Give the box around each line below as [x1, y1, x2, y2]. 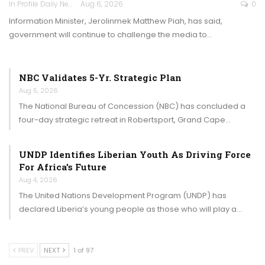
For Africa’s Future [19, 160, 106, 173]
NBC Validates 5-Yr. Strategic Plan [19, 71, 182, 83]
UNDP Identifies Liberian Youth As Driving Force [19, 148, 251, 160]
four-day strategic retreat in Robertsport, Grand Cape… [19, 114, 231, 125]
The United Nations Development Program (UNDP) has [19, 189, 227, 201]
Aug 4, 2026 [19, 174, 57, 185]
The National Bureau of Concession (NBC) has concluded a [19, 100, 245, 112]
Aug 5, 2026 [19, 85, 58, 95]
